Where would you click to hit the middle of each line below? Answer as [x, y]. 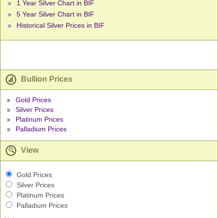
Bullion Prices [46, 79]
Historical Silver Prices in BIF [61, 26]
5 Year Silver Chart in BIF [55, 14]
